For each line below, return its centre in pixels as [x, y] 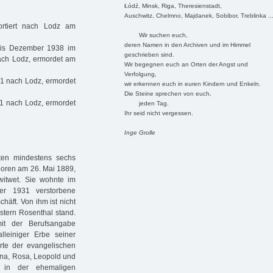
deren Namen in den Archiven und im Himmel [187, 44]
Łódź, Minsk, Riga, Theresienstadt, [173, 5]
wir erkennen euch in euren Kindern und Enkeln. [192, 83]
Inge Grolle [140, 132]
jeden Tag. [146, 103]
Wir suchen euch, [156, 35]
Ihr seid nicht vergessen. [158, 113]
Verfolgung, [140, 74]
